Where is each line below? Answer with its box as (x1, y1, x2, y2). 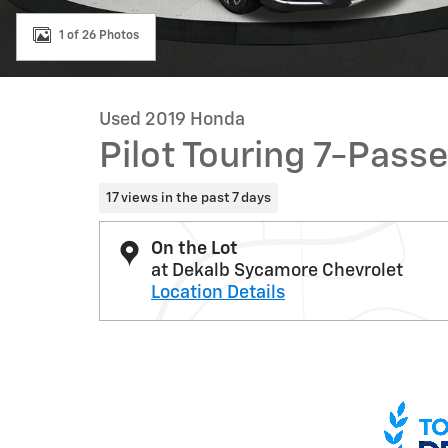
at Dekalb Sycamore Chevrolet (151, 261, 403, 280)
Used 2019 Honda (99, 111, 245, 129)
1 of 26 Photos (59, 29, 139, 42)
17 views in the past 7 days (105, 190, 271, 205)
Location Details (151, 283, 285, 302)
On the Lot (151, 239, 238, 258)
